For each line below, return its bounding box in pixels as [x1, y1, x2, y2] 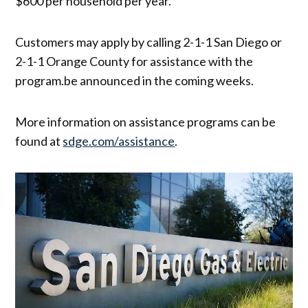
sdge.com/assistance [63, 133, 175, 149]
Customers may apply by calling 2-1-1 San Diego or [15, 34, 283, 50]
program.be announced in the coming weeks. [15, 73, 256, 89]
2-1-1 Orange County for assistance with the [15, 54, 254, 69]
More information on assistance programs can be [15, 114, 276, 130]
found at [15, 133, 63, 149]
